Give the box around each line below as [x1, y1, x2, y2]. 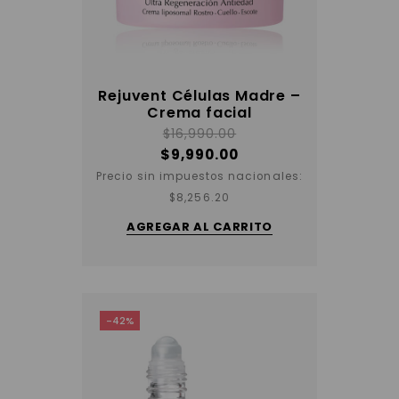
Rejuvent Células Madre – [98, 85, 301, 107]
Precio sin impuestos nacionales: [96, 169, 303, 184]
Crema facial [147, 102, 252, 124]
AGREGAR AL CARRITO [126, 218, 273, 236]
